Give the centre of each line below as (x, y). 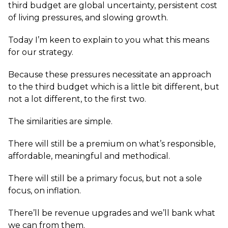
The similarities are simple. (60, 121)
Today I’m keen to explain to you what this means (109, 40)
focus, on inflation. (45, 191)
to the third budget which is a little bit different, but (114, 87)
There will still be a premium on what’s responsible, (112, 144)
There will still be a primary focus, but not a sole (105, 178)
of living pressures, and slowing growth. (88, 18)
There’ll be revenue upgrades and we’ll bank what (112, 213)
